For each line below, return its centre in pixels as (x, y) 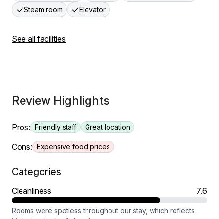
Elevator (92, 10)
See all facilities (39, 39)
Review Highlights (61, 100)
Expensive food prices (73, 146)
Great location (108, 127)
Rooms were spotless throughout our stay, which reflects (103, 210)
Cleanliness (32, 191)
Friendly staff (55, 127)
